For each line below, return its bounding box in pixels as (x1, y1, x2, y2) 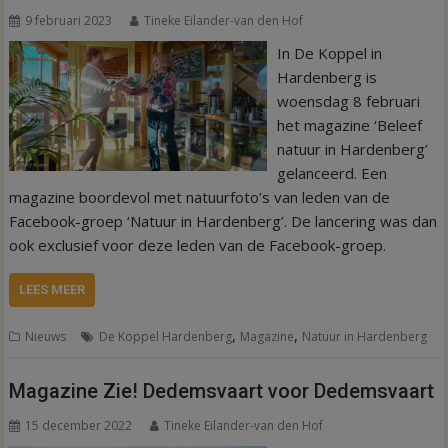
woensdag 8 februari (276, 90, 420, 111)
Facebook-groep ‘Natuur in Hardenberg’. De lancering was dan (9, 210, 438, 231)
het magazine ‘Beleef (276, 114, 422, 135)
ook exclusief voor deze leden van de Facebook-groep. (9, 234, 387, 255)
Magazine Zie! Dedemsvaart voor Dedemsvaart (9, 379, 435, 403)
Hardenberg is (276, 66, 377, 87)
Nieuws (25, 327, 67, 345)
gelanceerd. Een (276, 162, 387, 183)
